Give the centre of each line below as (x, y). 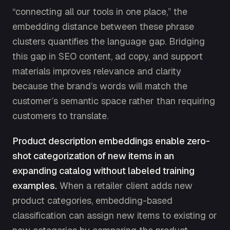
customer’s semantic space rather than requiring (114, 101)
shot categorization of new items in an (93, 156)
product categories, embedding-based (92, 200)
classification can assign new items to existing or (115, 215)
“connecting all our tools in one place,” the (100, 11)
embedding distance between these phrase (103, 26)
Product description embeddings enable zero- (111, 141)
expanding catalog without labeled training (103, 170)
